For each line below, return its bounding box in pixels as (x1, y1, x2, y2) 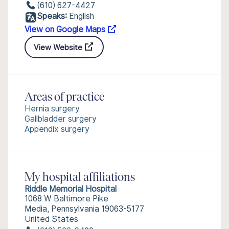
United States (25, 214, 78, 224)
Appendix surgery (25, 124, 89, 134)
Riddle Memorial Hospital (25, 184, 117, 194)
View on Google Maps (25, 25, 105, 34)
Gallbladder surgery (25, 114, 97, 124)
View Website (34, 42, 82, 52)
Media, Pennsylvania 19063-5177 (25, 204, 144, 214)
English (69, 11, 94, 21)
